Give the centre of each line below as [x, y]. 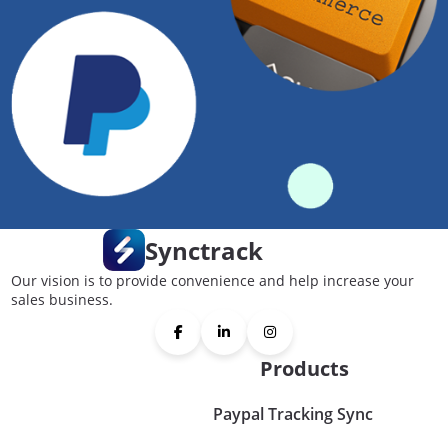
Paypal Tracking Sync [292, 414]
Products [304, 369]
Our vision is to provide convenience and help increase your [212, 281]
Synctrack [204, 250]
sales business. [61, 300]
